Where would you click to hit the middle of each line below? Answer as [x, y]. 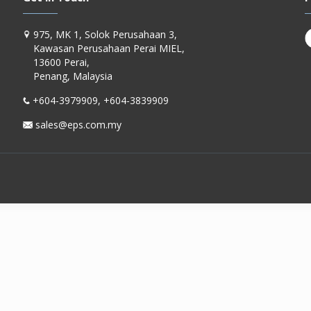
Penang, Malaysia [73, 76]
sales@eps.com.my [77, 125]
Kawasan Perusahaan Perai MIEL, [109, 48]
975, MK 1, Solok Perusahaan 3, [103, 34]
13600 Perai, [61, 62]
